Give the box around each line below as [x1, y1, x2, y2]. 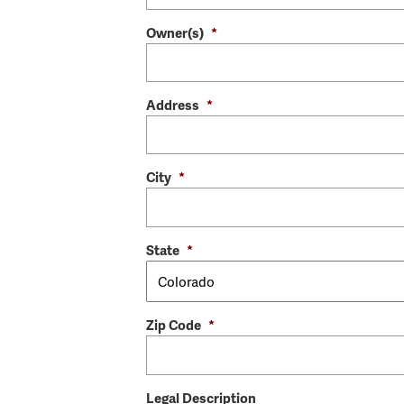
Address [146, 95, 199, 115]
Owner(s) [146, 22, 204, 42]
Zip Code [146, 315, 201, 335]
